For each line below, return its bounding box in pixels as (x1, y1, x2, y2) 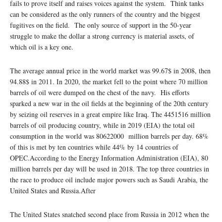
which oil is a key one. (10, 42, 73, 52)
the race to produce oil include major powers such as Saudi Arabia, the (10, 174, 208, 184)
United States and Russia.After (10, 185, 96, 195)
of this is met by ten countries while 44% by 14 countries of (10, 142, 178, 152)
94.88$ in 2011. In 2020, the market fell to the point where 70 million (10, 76, 208, 86)
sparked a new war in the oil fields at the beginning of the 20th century (10, 98, 209, 108)
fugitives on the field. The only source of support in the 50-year (10, 20, 191, 30)
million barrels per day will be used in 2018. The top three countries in (10, 164, 209, 173)
